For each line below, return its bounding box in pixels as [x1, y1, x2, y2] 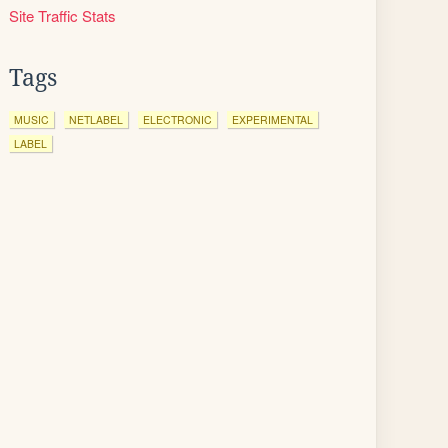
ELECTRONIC [143, 112, 212, 127]
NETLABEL [69, 112, 123, 127]
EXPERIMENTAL [232, 112, 313, 127]
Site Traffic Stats [9, 5, 116, 26]
